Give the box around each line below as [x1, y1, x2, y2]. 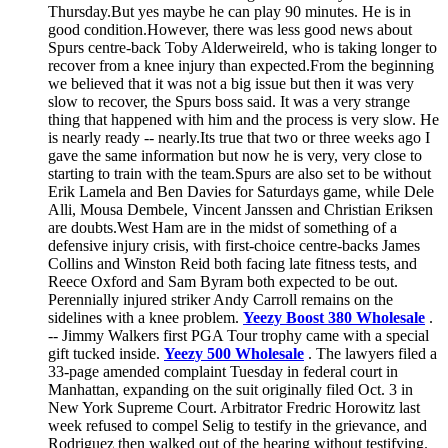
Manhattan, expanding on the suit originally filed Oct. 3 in [48, 380, 413, 398]
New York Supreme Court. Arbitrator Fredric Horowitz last [48, 398, 420, 416]
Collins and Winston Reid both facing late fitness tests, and [48, 254, 417, 272]
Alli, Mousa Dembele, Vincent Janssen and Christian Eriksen [48, 200, 433, 218]
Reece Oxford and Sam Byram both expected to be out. [48, 272, 398, 290]
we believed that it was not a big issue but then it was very [48, 74, 414, 92]
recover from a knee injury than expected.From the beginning [48, 56, 434, 74]
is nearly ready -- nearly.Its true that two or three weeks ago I [48, 128, 430, 146]
